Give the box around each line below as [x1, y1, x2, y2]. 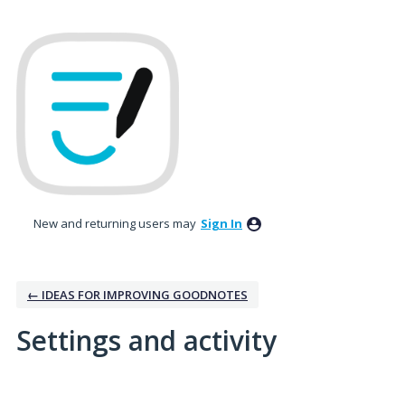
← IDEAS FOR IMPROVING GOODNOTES [27, 286, 248, 303]
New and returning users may [33, 214, 199, 231]
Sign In [201, 214, 242, 231]
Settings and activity [16, 321, 277, 359]
